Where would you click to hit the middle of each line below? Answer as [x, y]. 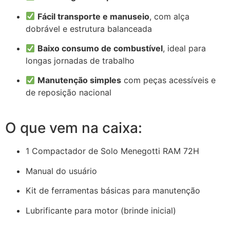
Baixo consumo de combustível [100, 48]
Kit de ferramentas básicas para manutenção [113, 191]
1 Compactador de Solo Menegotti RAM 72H [112, 151]
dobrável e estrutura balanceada [89, 28]
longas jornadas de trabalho [80, 60]
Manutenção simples [80, 80]
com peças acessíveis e [169, 80]
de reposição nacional [69, 93]
